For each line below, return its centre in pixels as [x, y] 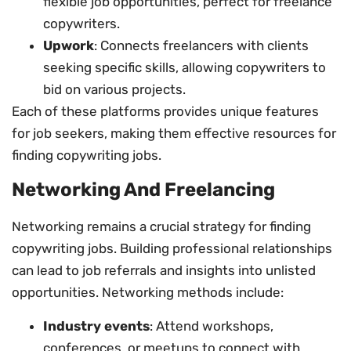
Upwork [69, 45]
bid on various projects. [114, 89]
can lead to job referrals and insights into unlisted [164, 271]
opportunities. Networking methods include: [148, 293]
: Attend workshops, [212, 326]
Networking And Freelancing [143, 190]
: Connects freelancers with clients [201, 45]
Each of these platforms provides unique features [165, 111]
